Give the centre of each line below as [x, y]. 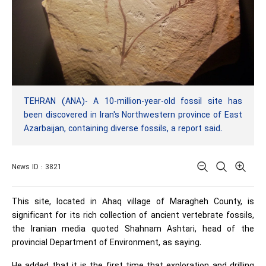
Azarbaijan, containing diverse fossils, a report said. [123, 129]
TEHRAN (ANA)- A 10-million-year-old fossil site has [133, 102]
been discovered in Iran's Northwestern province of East [133, 115]
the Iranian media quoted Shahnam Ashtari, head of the [133, 229]
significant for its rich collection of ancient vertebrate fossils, [133, 216]
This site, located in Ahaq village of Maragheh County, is [133, 202]
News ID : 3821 [37, 167]
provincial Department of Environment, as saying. [107, 243]
